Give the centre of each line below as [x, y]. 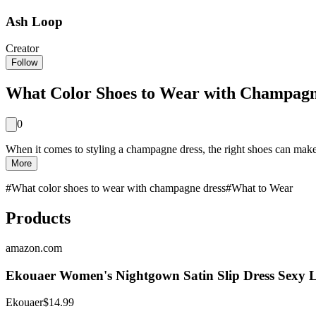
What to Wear [262, 188]
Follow [24, 63]
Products [38, 218]
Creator [22, 49]
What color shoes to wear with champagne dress [119, 188]
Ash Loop [34, 21]
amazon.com [34, 248]
